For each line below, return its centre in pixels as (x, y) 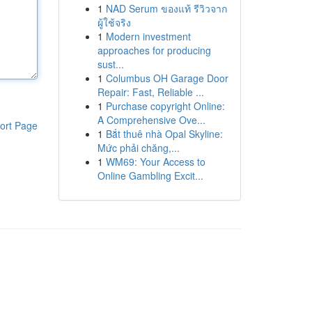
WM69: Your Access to (155, 162)
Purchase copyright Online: (165, 106)
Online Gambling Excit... (150, 175)
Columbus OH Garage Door (167, 78)
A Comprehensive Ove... (151, 120)
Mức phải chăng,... (138, 148)
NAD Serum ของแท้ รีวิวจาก (166, 8)
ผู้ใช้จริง (114, 22)
